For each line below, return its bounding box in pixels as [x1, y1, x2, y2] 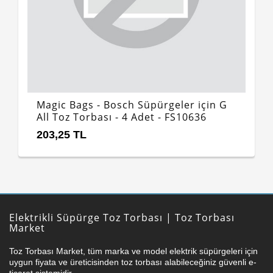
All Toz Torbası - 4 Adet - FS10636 [37, 110, 207, 124]
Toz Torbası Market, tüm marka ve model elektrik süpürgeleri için [9, 246, 258, 256]
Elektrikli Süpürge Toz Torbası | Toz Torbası [9, 211, 235, 224]
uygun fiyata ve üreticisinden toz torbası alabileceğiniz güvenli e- [9, 257, 257, 267]
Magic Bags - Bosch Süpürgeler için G [37, 98, 227, 112]
